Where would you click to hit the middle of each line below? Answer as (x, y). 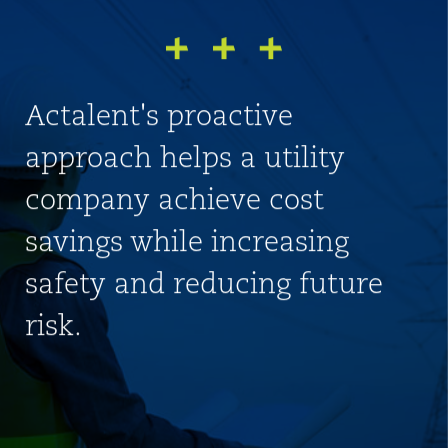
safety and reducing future (204, 286)
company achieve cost (174, 202)
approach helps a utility (185, 160)
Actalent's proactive (159, 118)
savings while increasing (187, 244)
